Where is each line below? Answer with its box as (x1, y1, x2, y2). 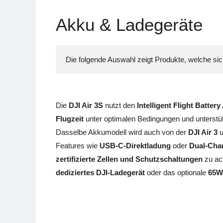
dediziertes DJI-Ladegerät (56, 168, 145, 177)
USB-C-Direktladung (100, 141, 171, 150)
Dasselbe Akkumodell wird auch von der (56, 127, 188, 136)
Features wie (56, 141, 100, 150)
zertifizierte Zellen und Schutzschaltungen (56, 154, 203, 163)
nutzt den (103, 101, 137, 110)
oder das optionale (145, 168, 208, 177)
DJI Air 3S (69, 101, 103, 110)
